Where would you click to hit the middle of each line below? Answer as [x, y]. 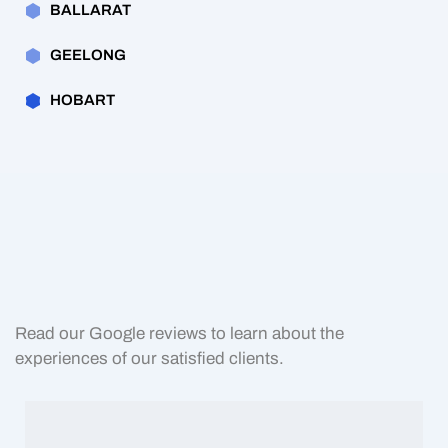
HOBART [82, 100]
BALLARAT [90, 10]
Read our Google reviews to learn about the [179, 334]
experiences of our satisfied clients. [149, 359]
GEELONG [88, 55]
